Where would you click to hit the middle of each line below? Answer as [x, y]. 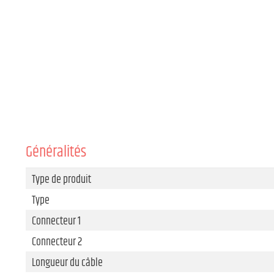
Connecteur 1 [56, 221]
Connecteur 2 [57, 242]
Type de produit [61, 180]
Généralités [56, 152]
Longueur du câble [67, 263]
